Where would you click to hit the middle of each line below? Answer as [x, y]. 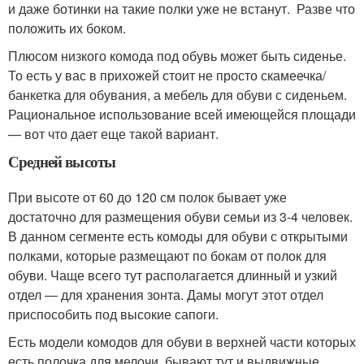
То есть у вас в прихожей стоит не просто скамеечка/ [167, 76]
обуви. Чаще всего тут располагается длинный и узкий [173, 275]
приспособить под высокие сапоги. [113, 314]
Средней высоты [62, 162]
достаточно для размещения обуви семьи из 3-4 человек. [180, 217]
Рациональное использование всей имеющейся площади [182, 115]
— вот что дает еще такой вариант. [113, 134]
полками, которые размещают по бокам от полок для [167, 256]
